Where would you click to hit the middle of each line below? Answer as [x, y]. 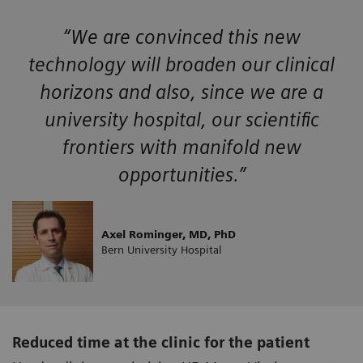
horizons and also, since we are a [181, 92]
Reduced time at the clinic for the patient [161, 343]
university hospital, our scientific [181, 120]
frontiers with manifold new [181, 147]
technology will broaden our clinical [181, 65]
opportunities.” [181, 175]
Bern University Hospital [162, 249]
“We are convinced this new [181, 37]
